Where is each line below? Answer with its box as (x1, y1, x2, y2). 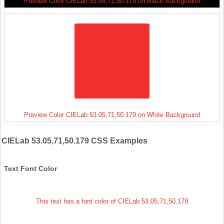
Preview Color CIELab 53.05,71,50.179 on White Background (24, 110, 200, 118)
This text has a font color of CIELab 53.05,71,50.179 (36, 197, 188, 205)
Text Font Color (4, 164, 57, 172)
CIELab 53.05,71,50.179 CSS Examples (1, 136, 147, 145)
